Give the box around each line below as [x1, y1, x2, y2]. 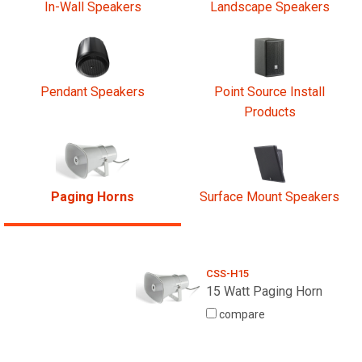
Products [243, 104, 296, 120]
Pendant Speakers [40, 84, 145, 100]
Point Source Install [214, 84, 325, 100]
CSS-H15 [205, 267, 249, 280]
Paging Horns [51, 189, 134, 205]
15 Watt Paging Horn [205, 284, 322, 300]
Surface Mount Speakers [200, 189, 339, 205]
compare [216, 308, 265, 322]
